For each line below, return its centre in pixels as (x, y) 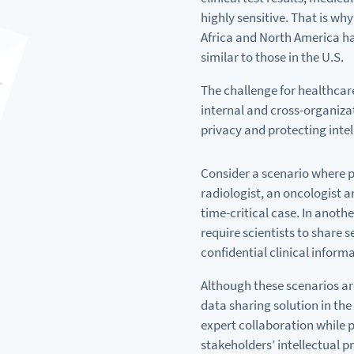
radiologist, (233, 192)
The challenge (240, 90)
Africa (218, 38)
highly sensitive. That (260, 18)
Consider (226, 173)
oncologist (312, 192)
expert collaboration (258, 324)
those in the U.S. (298, 57)
